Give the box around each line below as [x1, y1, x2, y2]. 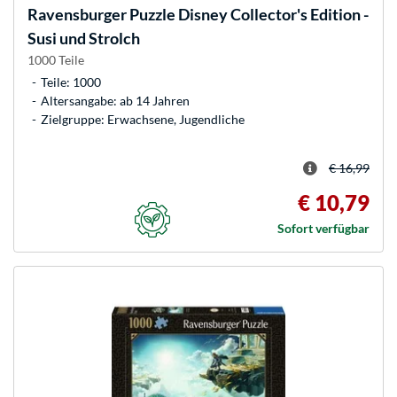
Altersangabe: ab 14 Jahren [41, 92, 190, 108]
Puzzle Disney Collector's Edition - [127, 4, 369, 24]
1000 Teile [27, 51, 84, 67]
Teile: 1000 [41, 74, 101, 90]
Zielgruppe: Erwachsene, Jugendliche [41, 111, 245, 127]
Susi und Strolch [27, 27, 140, 48]
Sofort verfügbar [277, 220, 370, 236]
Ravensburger [27, 4, 127, 24]
